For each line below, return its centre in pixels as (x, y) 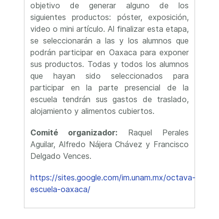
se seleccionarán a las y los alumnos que (109, 41)
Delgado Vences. (61, 156)
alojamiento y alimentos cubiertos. (92, 111)
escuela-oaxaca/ (60, 189)
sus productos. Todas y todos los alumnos (109, 64)
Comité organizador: (74, 132)
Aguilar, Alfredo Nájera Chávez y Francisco (109, 144)
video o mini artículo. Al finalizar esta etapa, (109, 29)
